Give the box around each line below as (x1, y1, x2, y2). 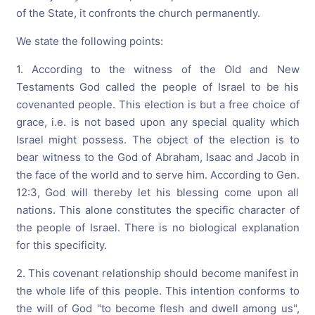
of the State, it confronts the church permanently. (15, 6, 260, 20)
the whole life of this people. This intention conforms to (15, 283, 300, 297)
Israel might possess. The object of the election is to (15, 132, 300, 146)
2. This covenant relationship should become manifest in (15, 266, 300, 280)
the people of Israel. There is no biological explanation (15, 220, 300, 234)
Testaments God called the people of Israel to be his (15, 79, 300, 94)
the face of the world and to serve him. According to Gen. (15, 167, 300, 181)
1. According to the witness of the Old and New (15, 62, 300, 76)
